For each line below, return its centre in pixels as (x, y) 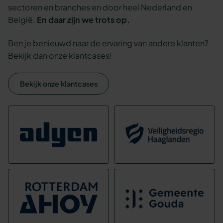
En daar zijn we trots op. (84, 20)
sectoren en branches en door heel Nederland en (100, 7)
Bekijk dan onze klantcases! (60, 56)
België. (23, 20)
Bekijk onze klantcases (58, 84)
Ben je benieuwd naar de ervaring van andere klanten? (109, 43)
